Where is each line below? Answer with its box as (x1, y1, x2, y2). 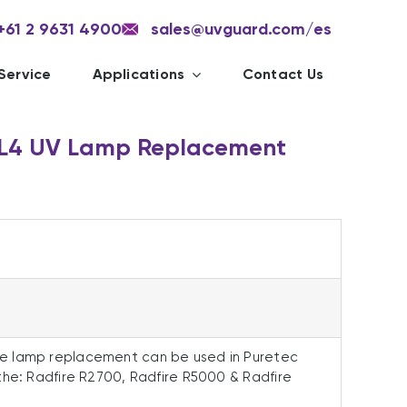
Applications (92, 65, 185, 83)
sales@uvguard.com (150, 19, 305, 39)
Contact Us (242, 65, 324, 83)
